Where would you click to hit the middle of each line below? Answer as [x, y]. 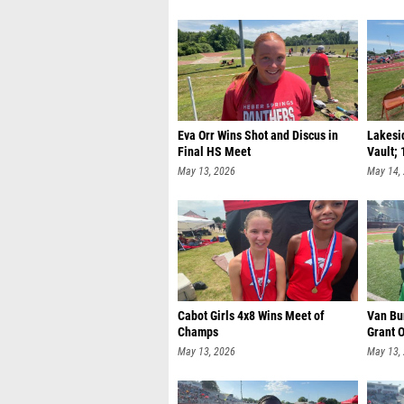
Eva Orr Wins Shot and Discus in [258, 136]
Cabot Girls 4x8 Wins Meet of [251, 316]
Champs [198, 332]
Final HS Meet [214, 152]
